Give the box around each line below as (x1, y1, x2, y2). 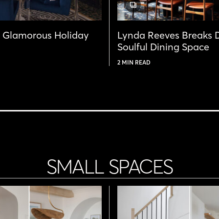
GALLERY (132, 4, 162, 12)
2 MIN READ (117, 58, 151, 66)
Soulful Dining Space (117, 40, 209, 53)
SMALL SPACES (46, 154, 173, 179)
